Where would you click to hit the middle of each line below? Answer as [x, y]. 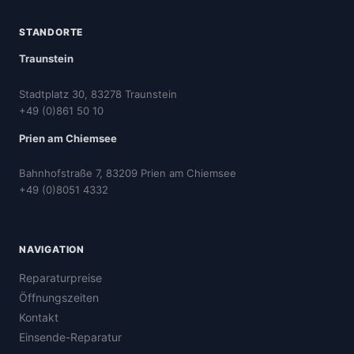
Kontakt [39, 318]
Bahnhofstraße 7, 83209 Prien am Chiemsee [128, 173]
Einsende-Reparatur [70, 337]
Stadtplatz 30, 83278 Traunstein [98, 94]
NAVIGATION [52, 249]
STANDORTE [51, 32]
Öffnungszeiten [59, 298]
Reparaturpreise [60, 278]
